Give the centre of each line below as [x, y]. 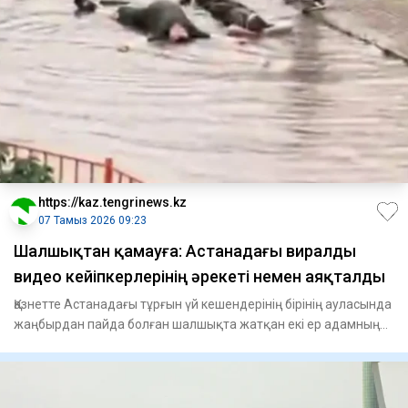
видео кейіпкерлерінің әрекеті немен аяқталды [199, 277]
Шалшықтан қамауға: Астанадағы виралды [185, 251]
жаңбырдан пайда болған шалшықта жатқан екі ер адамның [197, 325]
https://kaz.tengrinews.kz [112, 203]
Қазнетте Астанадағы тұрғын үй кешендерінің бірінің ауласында [203, 305]
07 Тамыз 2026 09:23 [92, 221]
